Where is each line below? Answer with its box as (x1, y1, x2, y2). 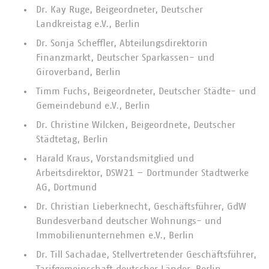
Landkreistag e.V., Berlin (36, 19, 140, 29)
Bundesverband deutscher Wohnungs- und (36, 216, 222, 226)
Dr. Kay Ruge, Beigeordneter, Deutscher (36, 5, 203, 14)
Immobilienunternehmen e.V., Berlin (36, 231, 194, 240)
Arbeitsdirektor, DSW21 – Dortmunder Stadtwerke (36, 168, 249, 178)
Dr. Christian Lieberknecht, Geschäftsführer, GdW (36, 202, 246, 211)
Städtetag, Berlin (36, 134, 108, 144)
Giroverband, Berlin (36, 67, 121, 77)
